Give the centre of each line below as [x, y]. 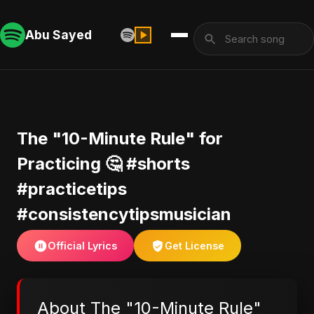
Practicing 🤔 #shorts [103, 164]
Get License [194, 246]
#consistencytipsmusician [124, 214]
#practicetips [72, 189]
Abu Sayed [59, 34]
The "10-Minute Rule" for [120, 138]
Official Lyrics [82, 246]
